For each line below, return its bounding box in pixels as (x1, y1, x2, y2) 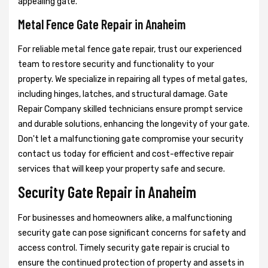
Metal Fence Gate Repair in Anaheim (18, 16, 185, 32)
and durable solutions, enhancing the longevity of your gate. (18, 119, 249, 130)
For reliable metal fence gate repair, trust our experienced (18, 44, 242, 55)
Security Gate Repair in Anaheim (18, 182, 196, 202)
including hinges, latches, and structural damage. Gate (18, 89, 228, 100)
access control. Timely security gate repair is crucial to (18, 243, 230, 254)
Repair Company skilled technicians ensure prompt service (18, 104, 243, 115)
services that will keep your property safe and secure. (18, 164, 225, 175)
